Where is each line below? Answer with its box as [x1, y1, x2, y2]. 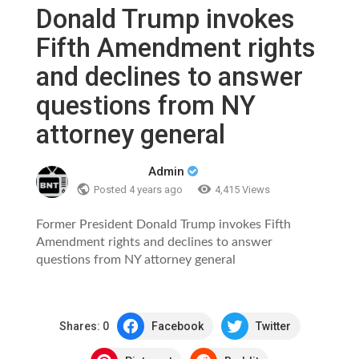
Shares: [58, 320, 103, 333]
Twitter [255, 320, 291, 333]
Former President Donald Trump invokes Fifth [36, 218, 291, 232]
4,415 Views [215, 183, 270, 196]
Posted [94, 183, 129, 196]
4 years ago [129, 183, 183, 196]
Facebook [151, 320, 204, 333]
